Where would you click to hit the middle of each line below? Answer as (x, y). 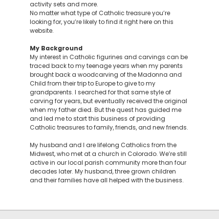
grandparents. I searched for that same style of (100, 92)
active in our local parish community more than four (108, 163)
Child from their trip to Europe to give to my (92, 83)
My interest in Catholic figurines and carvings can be (109, 57)
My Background (56, 48)
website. (42, 31)
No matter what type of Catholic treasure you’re (100, 13)
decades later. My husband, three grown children (103, 171)
